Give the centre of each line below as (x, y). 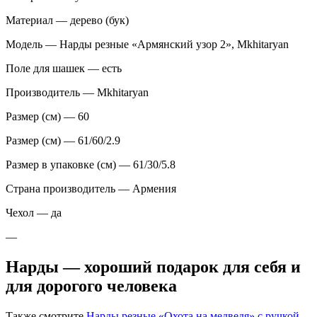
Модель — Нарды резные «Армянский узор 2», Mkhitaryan (147, 45)
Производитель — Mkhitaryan (77, 93)
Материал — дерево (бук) (67, 21)
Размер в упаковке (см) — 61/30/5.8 (91, 165)
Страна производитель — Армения (91, 189)
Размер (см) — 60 (47, 117)
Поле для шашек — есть (64, 69)
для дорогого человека (91, 286)
